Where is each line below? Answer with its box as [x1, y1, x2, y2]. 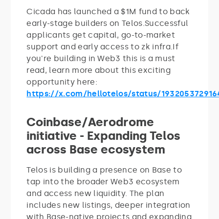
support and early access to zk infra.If [26, 42, 178, 51]
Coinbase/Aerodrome [26, 114, 154, 129]
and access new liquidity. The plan [26, 188, 165, 198]
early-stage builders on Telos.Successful [26, 18, 189, 28]
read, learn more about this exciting [26, 65, 171, 75]
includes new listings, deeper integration [26, 200, 191, 210]
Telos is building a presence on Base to [26, 165, 182, 175]
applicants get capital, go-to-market [26, 30, 175, 40]
